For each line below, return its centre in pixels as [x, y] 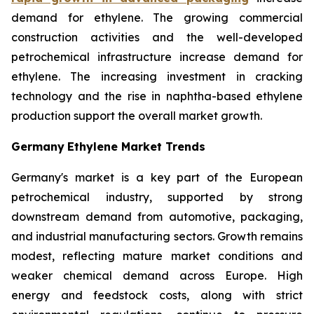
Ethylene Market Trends [136, 146]
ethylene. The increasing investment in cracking [157, 76]
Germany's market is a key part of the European [157, 177]
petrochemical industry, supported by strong [157, 197]
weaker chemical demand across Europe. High [157, 275]
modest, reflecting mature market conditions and [157, 255]
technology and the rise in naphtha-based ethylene [157, 96]
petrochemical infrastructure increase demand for [157, 56]
